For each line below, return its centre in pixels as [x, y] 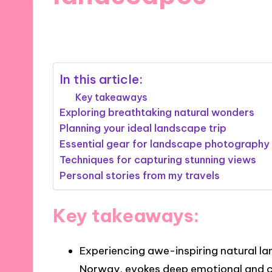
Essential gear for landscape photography [165, 144]
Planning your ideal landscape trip [143, 128]
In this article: [101, 79]
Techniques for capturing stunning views [158, 159]
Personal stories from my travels [140, 175]
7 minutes [174, 30]
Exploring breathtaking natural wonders [157, 112]
